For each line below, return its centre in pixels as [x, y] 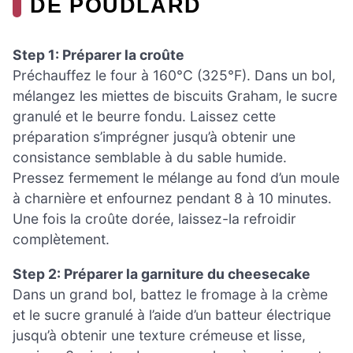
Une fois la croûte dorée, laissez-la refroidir [154, 219]
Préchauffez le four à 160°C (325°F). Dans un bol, [174, 76]
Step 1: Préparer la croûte [98, 55]
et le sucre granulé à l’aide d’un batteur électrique [172, 315]
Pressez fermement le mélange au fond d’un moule [176, 178]
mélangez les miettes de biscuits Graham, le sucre [175, 96]
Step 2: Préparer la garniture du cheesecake [162, 274]
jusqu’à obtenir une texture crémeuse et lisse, [159, 335]
